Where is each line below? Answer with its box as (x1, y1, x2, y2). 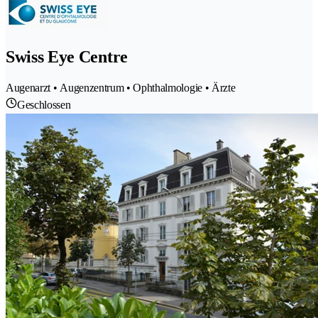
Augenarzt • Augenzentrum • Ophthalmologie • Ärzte (6, 81, 236, 94)
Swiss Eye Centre (6, 47, 128, 66)
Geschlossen (17, 98, 71, 111)
